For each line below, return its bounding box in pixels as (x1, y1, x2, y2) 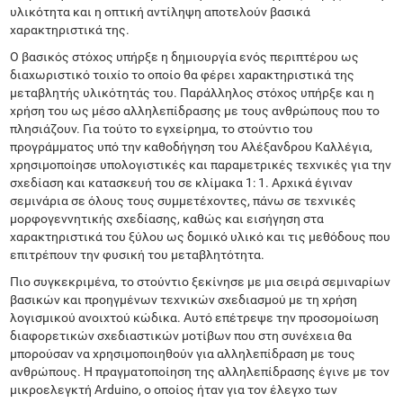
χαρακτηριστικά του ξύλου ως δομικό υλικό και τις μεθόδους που (10, 229, 391, 244)
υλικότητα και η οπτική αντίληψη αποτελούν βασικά (10, 4, 311, 19)
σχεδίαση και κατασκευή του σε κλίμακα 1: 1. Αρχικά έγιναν (10, 175, 354, 190)
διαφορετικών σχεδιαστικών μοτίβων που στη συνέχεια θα (10, 328, 353, 343)
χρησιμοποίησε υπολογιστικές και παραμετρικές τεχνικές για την (10, 157, 392, 172)
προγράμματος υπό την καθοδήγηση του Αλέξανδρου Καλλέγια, (10, 139, 373, 154)
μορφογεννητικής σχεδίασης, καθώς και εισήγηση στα (10, 211, 325, 226)
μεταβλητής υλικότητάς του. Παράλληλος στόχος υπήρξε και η (10, 85, 375, 100)
